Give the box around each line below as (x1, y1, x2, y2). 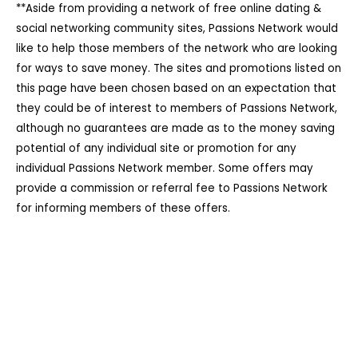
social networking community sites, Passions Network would (16, 21, 338, 36)
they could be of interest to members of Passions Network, (16, 101, 337, 116)
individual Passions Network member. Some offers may (16, 161, 313, 176)
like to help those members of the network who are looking (16, 41, 337, 56)
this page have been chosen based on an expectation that (16, 81, 336, 96)
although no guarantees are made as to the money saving (16, 121, 335, 136)
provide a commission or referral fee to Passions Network (16, 181, 328, 196)
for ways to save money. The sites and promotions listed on (16, 61, 341, 76)
